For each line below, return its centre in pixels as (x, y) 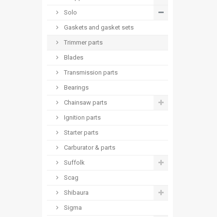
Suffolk (74, 163)
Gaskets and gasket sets (98, 27)
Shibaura (76, 193)
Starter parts (80, 132)
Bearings (76, 87)
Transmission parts (90, 72)
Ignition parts (82, 117)
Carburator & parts (89, 147)
